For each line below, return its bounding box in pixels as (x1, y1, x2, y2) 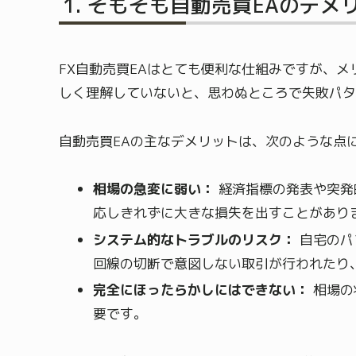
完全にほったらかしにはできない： (93, 280, 310, 299)
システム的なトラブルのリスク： (93, 230, 296, 249)
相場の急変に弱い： (93, 180, 215, 199)
